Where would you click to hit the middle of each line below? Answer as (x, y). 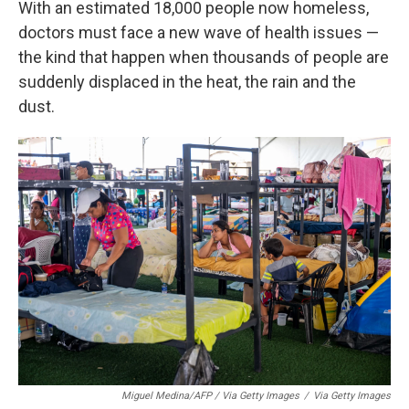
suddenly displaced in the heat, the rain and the (187, 81)
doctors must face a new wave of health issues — (199, 32)
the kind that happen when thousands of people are (204, 57)
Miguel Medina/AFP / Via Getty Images (210, 395)
